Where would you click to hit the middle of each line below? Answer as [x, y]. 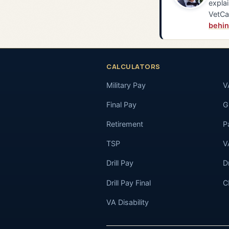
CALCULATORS [133, 67]
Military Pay [126, 85]
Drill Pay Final [129, 182]
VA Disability [128, 202]
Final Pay [121, 105]
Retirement [125, 124]
